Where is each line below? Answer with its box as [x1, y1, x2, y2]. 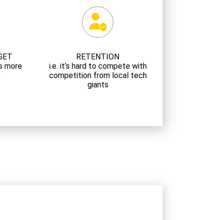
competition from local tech [49, 71, 147, 80]
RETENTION [76, 52, 120, 61]
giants [87, 80, 109, 89]
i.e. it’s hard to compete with [49, 61, 147, 71]
